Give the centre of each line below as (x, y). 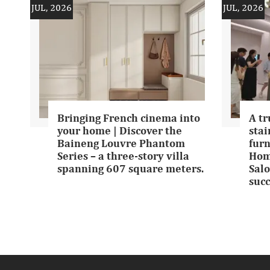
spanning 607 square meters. (130, 169)
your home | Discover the (120, 131)
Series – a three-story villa (123, 156)
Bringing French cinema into (129, 118)
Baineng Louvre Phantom (121, 144)
